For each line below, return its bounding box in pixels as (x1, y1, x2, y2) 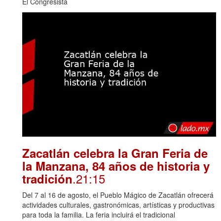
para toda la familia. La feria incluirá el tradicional (22, 210, 175, 220)
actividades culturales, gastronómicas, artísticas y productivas (22, 200, 215, 210)
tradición (22, 170, 73, 187)
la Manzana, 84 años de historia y (22, 157, 210, 175)
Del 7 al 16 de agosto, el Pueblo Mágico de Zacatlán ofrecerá (22, 190, 214, 200)
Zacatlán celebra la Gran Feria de (22, 145, 208, 162)
